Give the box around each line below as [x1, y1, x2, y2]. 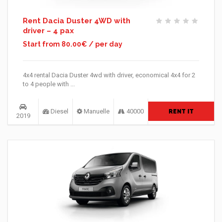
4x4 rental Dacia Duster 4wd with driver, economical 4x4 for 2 [23, 71, 195, 79]
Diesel [49, 108, 68, 115]
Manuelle [82, 108, 110, 115]
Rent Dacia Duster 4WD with [23, 16, 130, 26]
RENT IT [168, 108, 194, 115]
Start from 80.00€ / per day [23, 40, 122, 49]
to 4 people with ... [23, 80, 75, 88]
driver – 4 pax [23, 26, 74, 36]
